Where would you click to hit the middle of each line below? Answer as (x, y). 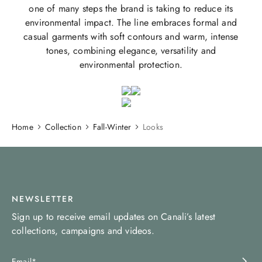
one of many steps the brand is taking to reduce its (131, 8)
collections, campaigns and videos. (83, 231)
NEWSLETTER (43, 199)
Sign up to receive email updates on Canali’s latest (114, 217)
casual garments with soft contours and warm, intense (131, 36)
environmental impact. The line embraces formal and (131, 22)
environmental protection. (131, 64)
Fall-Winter (112, 127)
